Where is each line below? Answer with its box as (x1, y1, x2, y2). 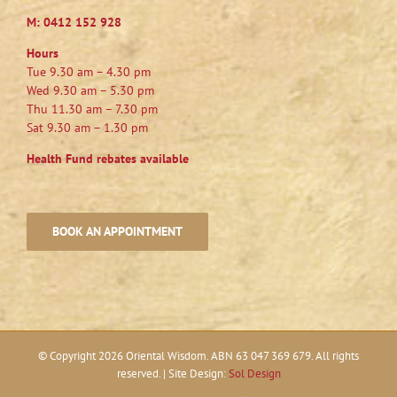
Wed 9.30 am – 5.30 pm (27, 82, 154, 99)
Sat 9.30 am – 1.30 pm (27, 120, 148, 136)
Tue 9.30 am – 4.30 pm (27, 64, 151, 81)
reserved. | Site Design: (116, 366, 229, 382)
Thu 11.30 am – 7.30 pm (27, 101, 158, 118)
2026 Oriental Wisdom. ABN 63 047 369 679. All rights (98, 348, 359, 364)
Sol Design (228, 366, 281, 382)
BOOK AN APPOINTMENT (52, 223, 183, 240)
